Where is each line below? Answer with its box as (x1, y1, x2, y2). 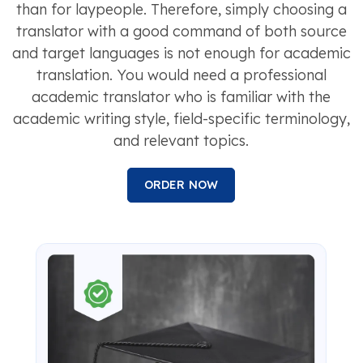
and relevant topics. (113, 130, 249, 150)
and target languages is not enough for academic (11, 43, 351, 62)
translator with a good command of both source (15, 21, 347, 41)
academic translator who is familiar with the (32, 87, 331, 106)
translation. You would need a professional (36, 65, 327, 84)
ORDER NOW (143, 177, 219, 192)
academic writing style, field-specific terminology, (12, 109, 350, 128)
